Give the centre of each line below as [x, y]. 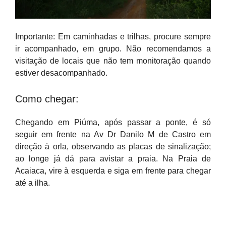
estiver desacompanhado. [61, 73]
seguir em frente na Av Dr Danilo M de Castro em [113, 134]
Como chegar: [47, 99]
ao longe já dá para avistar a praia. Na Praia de [113, 159]
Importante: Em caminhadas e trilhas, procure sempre [113, 37]
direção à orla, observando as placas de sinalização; [113, 147]
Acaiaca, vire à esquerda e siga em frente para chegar [113, 171]
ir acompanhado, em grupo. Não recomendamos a [113, 49]
